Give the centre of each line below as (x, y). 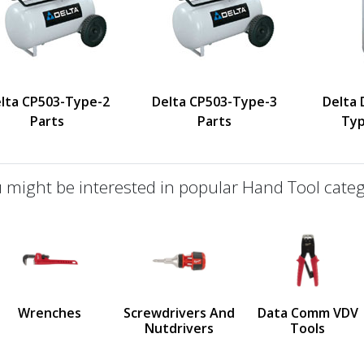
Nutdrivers (179, 328)
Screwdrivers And (179, 312)
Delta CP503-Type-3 (214, 101)
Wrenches (50, 312)
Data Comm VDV (308, 312)
